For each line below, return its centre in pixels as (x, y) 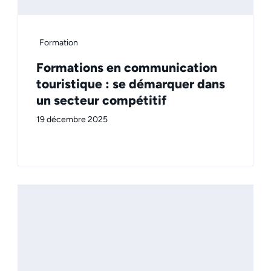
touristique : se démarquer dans (131, 83)
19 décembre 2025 (72, 119)
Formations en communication (127, 67)
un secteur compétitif (101, 100)
